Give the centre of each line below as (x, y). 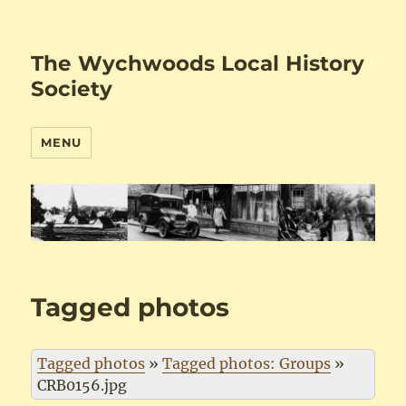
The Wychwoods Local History (198, 63)
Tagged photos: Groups (247, 364)
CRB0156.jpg (82, 386)
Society (72, 89)
